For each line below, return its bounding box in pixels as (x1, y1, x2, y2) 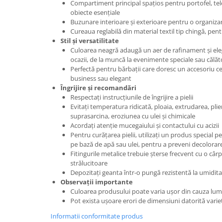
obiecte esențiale (70, 8, 120, 17)
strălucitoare (70, 159, 108, 167)
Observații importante (60, 177, 133, 186)
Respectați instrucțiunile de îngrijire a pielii (70, 93, 193, 102)
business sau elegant (70, 74, 131, 83)
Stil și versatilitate (60, 36, 119, 45)
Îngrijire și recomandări (60, 83, 136, 92)
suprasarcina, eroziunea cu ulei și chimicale (70, 111, 195, 120)
